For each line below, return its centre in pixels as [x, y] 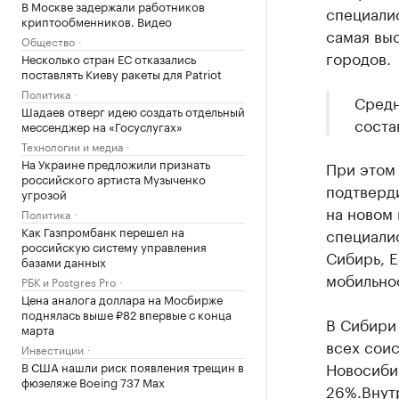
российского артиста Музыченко [114, 178]
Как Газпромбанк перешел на [103, 231]
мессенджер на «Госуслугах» [102, 126]
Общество [48, 41]
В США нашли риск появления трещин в [133, 366]
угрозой [44, 193]
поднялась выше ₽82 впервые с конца [126, 313]
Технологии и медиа [72, 146]
